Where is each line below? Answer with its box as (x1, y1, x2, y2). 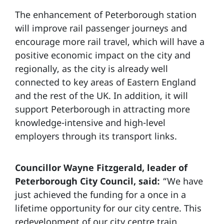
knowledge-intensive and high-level (15, 116, 165, 129)
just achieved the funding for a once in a (15, 188, 186, 201)
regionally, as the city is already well (15, 62, 168, 75)
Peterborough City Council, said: (15, 175, 160, 187)
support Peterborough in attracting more (15, 103, 190, 115)
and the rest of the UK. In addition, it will (15, 89, 188, 102)
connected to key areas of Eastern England (15, 76, 196, 88)
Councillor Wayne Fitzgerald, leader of (15, 161, 187, 174)
